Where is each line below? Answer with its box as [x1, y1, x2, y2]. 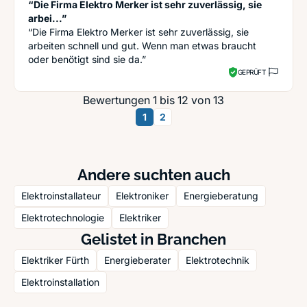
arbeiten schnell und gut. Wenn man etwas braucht [28, 40, 256, 51]
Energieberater [104, 254, 171, 266]
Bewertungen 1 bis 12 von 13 [83, 93, 224, 107]
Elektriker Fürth [21, 254, 89, 266]
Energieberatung [184, 190, 258, 201]
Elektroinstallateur [21, 190, 101, 201]
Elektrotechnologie [21, 212, 104, 223]
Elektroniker [116, 190, 169, 201]
